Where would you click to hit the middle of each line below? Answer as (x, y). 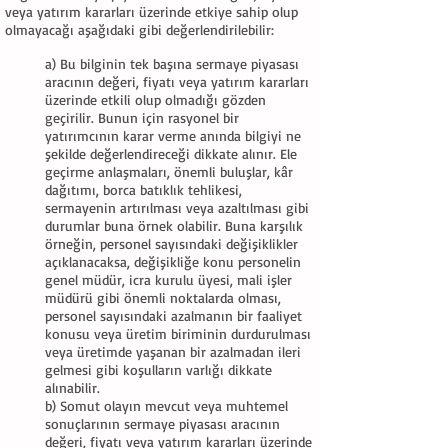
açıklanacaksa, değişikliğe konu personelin (173, 261)
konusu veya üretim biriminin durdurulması (178, 333)
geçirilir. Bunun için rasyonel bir (142, 117)
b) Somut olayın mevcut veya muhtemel (166, 405)
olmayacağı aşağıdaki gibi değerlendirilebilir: (139, 29)
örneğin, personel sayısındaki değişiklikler (171, 243)
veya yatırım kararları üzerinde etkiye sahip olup (151, 11)
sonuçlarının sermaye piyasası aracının (162, 423)
